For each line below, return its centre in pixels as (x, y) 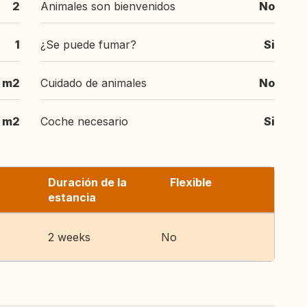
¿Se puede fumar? (88, 45)
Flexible (191, 182)
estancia (72, 197)
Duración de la (87, 182)
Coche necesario (84, 121)
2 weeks (69, 237)
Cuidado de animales (94, 83)
